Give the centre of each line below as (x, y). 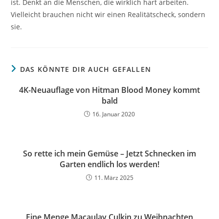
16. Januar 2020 (114, 114)
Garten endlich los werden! (109, 164)
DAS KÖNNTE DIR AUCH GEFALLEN (86, 69)
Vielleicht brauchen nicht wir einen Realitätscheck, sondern (108, 14)
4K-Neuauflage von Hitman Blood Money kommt (109, 90)
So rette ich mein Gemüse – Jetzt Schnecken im (109, 153)
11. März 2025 (114, 177)
